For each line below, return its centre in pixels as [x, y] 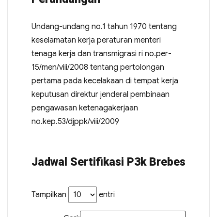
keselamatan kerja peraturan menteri [96, 40]
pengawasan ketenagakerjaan [85, 108]
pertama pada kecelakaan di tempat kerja [105, 81]
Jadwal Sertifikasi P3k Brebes [108, 162]
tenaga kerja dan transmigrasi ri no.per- [101, 54]
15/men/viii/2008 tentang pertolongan [98, 68]
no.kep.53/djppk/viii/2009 [75, 122]
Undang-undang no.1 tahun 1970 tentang [104, 27]
